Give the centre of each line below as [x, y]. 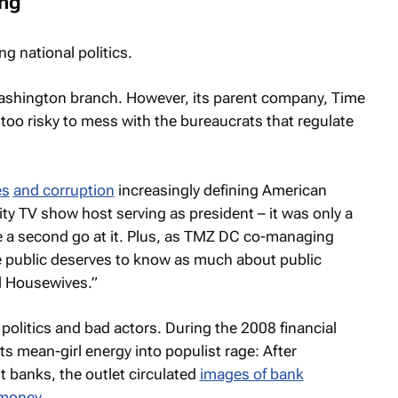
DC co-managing [274, 236]
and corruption [64, 190]
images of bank [251, 374]
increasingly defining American [220, 190]
